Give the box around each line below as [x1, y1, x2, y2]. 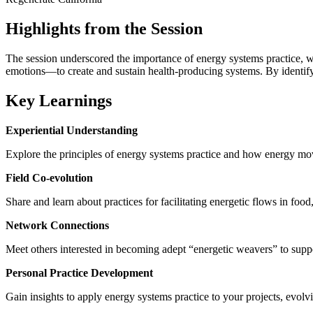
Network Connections [6, 219, 109, 231]
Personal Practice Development [6, 266, 153, 279]
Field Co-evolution [6, 171, 93, 184]
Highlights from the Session [6, 19, 203, 38]
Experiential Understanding [6, 124, 138, 136]
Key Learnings [6, 91, 112, 110]
